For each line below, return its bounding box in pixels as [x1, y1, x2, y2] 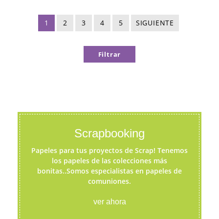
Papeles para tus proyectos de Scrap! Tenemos [31, 146, 188, 155]
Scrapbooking [74, 127, 145, 140]
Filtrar [98, 50, 121, 59]
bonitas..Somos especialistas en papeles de [37, 166, 182, 175]
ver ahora [93, 197, 126, 206]
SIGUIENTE [135, 18, 175, 27]
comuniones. [88, 176, 131, 186]
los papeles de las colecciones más [52, 156, 167, 165]
